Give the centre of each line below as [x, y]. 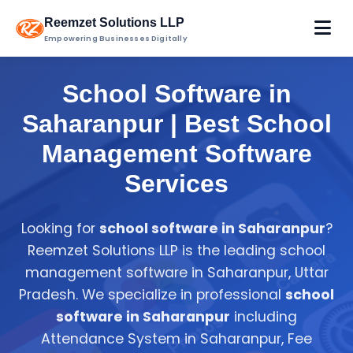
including [264, 317]
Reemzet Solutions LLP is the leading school [176, 251]
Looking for [60, 229]
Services [176, 184]
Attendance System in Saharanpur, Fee [176, 339]
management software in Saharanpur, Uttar [176, 273]
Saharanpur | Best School [176, 124]
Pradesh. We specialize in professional [152, 295]
